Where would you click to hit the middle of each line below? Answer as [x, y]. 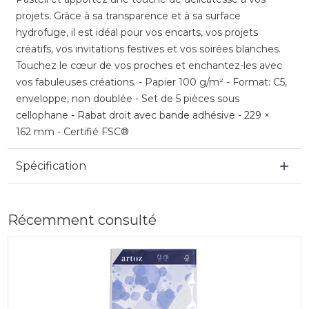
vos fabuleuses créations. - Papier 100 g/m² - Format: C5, [151, 82]
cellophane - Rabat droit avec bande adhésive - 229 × [142, 115]
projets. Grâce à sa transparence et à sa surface [128, 16]
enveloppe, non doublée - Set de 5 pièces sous [127, 98]
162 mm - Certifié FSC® [72, 131]
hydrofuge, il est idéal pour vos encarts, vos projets [137, 32]
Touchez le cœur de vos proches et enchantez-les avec [149, 65]
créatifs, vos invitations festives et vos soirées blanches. [148, 49]
